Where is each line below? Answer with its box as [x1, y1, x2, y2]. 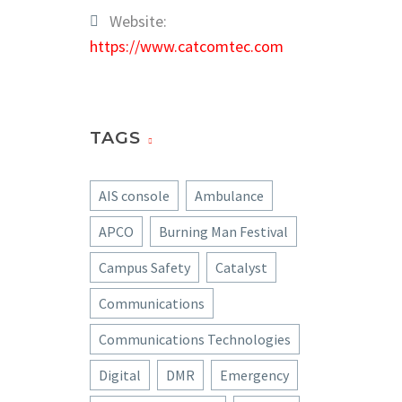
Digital [99, 366, 141, 384]
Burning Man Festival [159, 223, 288, 240]
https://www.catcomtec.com [90, 36, 284, 57]
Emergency [220, 366, 289, 384]
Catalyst [215, 258, 267, 276]
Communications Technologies [99, 330, 291, 348]
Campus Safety [99, 258, 190, 276]
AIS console [99, 187, 170, 205]
